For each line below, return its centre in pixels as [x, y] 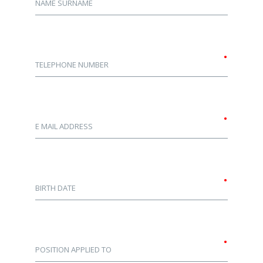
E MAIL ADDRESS [64, 126]
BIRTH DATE [55, 188]
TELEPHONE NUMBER [72, 65]
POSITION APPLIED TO [73, 249]
